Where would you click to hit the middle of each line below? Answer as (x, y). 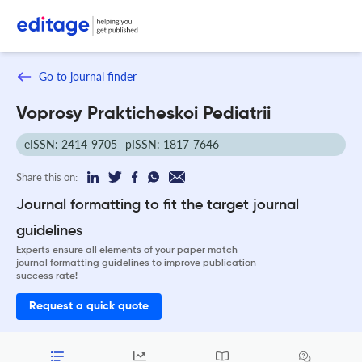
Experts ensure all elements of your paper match (127, 250)
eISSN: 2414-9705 (71, 144)
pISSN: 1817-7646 (172, 144)
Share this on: (47, 177)
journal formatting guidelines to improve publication (136, 263)
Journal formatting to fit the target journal (158, 205)
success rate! (47, 276)
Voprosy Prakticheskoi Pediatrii (143, 114)
